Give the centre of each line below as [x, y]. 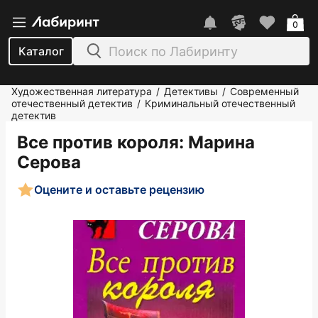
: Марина [217, 142]
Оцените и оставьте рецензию [119, 189]
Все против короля [98, 142]
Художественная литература [82, 91]
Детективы [191, 91]
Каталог [41, 51]
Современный [264, 91]
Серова [49, 162]
